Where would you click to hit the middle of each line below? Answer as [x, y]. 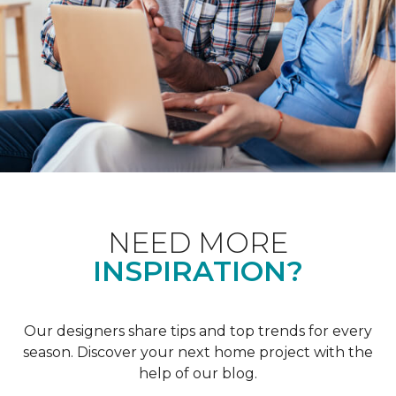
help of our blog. [198, 373]
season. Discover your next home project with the [198, 352]
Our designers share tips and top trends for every [198, 331]
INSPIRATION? [198, 270]
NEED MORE [198, 242]
